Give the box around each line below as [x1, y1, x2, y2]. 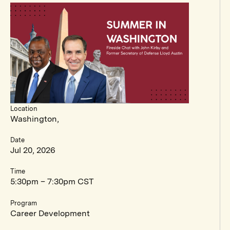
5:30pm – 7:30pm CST [10, 177, 94, 187]
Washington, [10, 113, 59, 124]
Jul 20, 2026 [10, 145, 55, 156]
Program [10, 199, 37, 207]
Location [10, 104, 37, 112]
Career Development [10, 208, 90, 218]
